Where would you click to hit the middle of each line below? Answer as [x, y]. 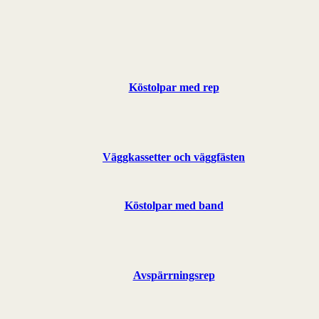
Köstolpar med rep [174, 87]
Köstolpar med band [174, 205]
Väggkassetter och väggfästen [174, 157]
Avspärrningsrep [174, 275]
